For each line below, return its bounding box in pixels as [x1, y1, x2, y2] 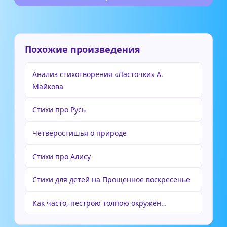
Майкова [32, 82, 63, 91]
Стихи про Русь [32, 105, 86, 115]
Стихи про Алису [32, 152, 91, 161]
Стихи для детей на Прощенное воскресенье [32, 175, 190, 184]
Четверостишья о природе [32, 128, 127, 138]
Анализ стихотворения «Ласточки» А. [32, 69, 163, 79]
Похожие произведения [25, 43, 140, 55]
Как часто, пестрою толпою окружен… [32, 198, 167, 208]
